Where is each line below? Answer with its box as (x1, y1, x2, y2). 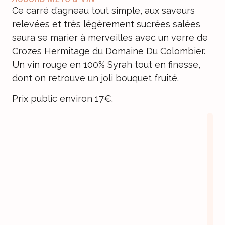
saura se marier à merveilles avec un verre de (12, 32, 208, 43)
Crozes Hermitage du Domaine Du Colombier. (12, 45, 205, 56)
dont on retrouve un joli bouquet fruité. (12, 72, 179, 83)
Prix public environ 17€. (12, 93, 113, 104)
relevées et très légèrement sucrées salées (12, 18, 200, 29)
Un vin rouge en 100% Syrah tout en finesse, (12, 59, 200, 70)
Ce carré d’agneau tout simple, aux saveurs (12, 5, 195, 16)
